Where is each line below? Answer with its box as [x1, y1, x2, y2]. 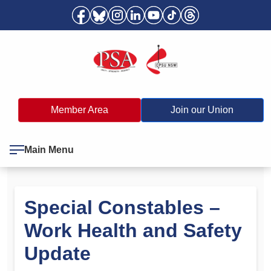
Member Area [50, 104, 108, 115]
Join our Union [171, 104, 234, 115]
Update [24, 242, 91, 264]
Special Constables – [24, 196, 220, 218]
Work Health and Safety [24, 219, 242, 241]
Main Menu [24, 144, 74, 155]
